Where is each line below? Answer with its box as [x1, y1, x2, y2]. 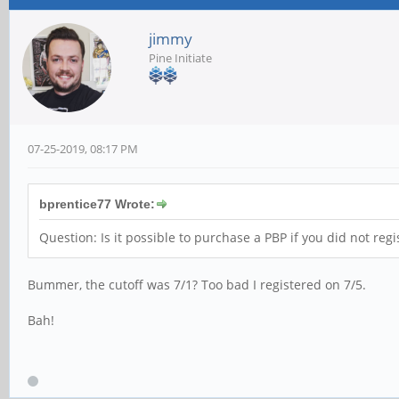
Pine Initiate [149, 50, 212, 66]
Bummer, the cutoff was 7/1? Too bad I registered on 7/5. [28, 276, 366, 293]
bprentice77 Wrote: [39, 197, 155, 211]
